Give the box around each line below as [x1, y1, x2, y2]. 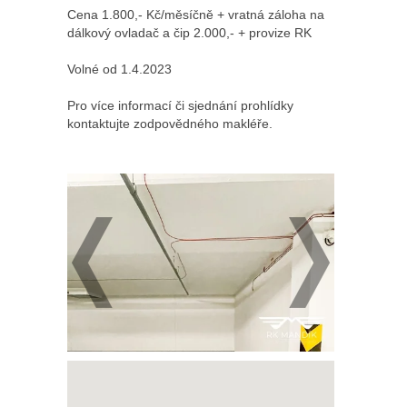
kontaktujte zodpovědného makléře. [67, 116, 273, 132]
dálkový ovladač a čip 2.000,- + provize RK [67, 25, 312, 41]
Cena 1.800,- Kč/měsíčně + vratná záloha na [67, 7, 324, 23]
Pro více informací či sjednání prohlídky [67, 98, 293, 114]
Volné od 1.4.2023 [67, 62, 172, 77]
